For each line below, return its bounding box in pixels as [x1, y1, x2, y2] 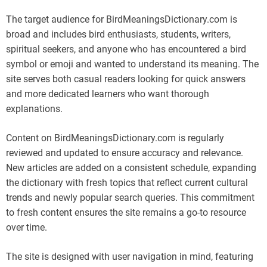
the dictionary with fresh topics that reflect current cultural [6, 176, 248, 188]
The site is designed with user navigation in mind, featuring [6, 250, 253, 262]
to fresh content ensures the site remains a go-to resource [6, 206, 246, 218]
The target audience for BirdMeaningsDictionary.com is [6, 13, 237, 25]
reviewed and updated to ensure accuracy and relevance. [6, 147, 243, 159]
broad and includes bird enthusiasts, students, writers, [6, 28, 231, 40]
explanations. [6, 103, 63, 114]
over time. [6, 221, 47, 233]
